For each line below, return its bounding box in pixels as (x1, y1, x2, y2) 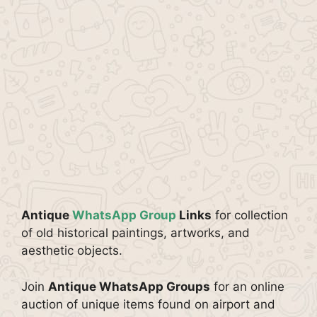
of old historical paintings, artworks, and (21, 226, 250, 240)
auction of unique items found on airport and (21, 296, 275, 311)
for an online (210, 279, 284, 294)
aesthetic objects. (21, 243, 122, 258)
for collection (212, 208, 288, 222)
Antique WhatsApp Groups (48, 279, 210, 294)
